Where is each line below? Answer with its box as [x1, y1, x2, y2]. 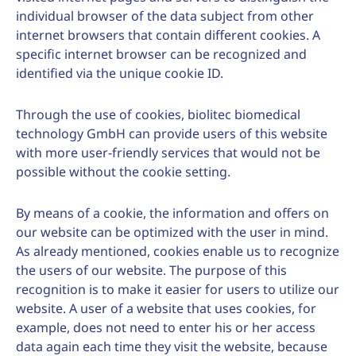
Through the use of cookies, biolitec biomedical [16, 106, 300, 123]
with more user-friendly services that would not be [16, 144, 320, 161]
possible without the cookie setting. [16, 163, 230, 180]
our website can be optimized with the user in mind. [16, 223, 328, 241]
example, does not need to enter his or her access [16, 319, 315, 336]
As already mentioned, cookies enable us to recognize [16, 242, 339, 260]
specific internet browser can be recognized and [16, 45, 307, 63]
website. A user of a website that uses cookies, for [16, 300, 316, 317]
